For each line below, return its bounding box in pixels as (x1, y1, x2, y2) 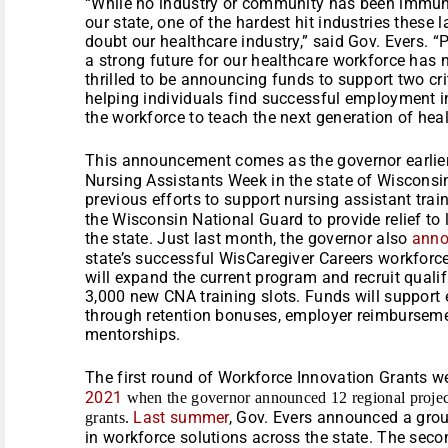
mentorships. (85, 324, 181, 344)
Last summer (133, 407, 229, 427)
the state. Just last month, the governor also (85, 228, 412, 248)
